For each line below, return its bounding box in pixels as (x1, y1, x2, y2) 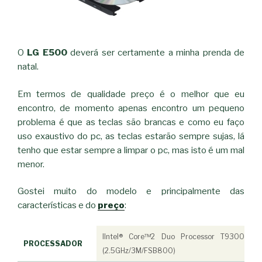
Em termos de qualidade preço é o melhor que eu (18, 88, 244, 99)
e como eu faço (175, 116, 245, 127)
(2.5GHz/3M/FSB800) (102, 246, 175, 255)
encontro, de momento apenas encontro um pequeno (18, 102, 244, 113)
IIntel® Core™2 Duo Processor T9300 (102, 232, 244, 241)
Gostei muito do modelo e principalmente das (18, 186, 244, 197)
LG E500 (27, 47, 67, 58)
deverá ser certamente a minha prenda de (67, 47, 245, 58)
